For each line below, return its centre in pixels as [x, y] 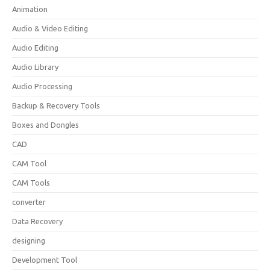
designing [29, 240]
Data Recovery [37, 221]
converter [29, 202]
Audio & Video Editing [50, 28]
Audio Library [35, 67]
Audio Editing [35, 48]
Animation [30, 9]
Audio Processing [42, 86]
